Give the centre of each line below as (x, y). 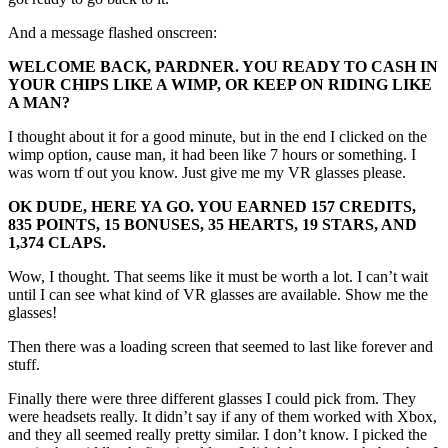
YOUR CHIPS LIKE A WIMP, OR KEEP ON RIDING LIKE (220, 85)
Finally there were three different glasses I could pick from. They (212, 399)
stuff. (26, 365)
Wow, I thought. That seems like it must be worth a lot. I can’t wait (218, 277)
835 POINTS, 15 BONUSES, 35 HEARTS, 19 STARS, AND (212, 225)
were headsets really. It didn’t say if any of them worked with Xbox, (222, 417)
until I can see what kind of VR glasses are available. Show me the (218, 295)
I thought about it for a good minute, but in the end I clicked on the (217, 137)
